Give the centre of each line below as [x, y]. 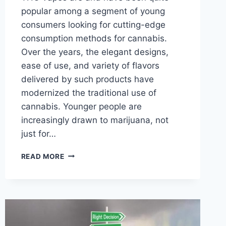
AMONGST [83, 217]
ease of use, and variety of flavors [90, 65]
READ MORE [43, 156]
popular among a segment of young [93, 11]
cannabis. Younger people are [81, 106]
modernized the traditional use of [89, 93]
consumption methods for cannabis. [94, 38]
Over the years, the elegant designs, [95, 52]
